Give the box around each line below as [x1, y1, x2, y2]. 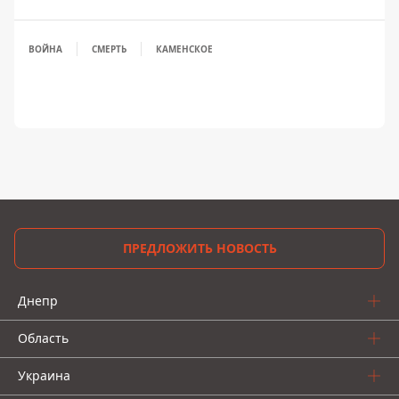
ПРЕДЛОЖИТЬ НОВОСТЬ [122, 240, 277, 256]
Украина [18, 367, 70, 384]
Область [18, 330, 69, 346]
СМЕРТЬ [92, 43, 126, 55]
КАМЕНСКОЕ [156, 43, 213, 55]
